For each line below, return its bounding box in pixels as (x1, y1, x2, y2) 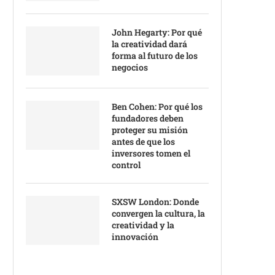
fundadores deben (112, 112, 184, 124)
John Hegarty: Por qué (112, 26, 202, 38)
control (112, 159, 141, 171)
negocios (112, 61, 148, 73)
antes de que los (112, 136, 175, 147)
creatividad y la (112, 219, 174, 231)
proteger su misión (112, 124, 188, 136)
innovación (112, 231, 158, 242)
